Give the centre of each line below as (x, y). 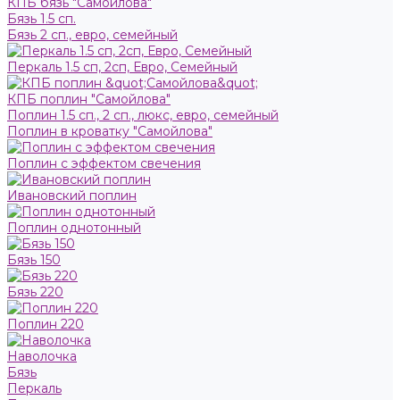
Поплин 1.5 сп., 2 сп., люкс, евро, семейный (143, 115)
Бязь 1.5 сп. (42, 19)
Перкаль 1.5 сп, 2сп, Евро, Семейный (122, 67)
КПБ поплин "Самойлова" (89, 99)
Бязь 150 (34, 260)
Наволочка (42, 356)
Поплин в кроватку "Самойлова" (110, 131)
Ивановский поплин (72, 196)
